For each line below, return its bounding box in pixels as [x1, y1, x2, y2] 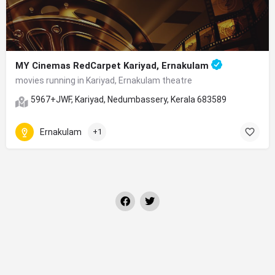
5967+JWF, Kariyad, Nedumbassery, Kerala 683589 [31, 95, 227, 105]
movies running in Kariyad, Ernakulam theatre [15, 76, 192, 86]
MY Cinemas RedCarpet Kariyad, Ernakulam [15, 60, 211, 72]
